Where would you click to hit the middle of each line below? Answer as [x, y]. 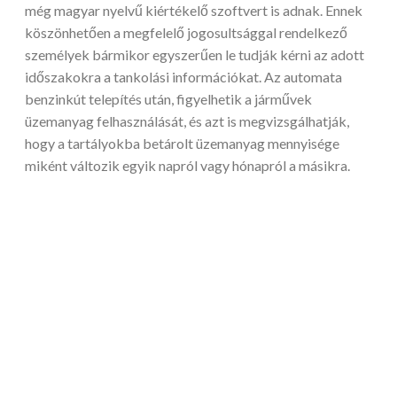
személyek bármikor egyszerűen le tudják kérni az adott [195, 55]
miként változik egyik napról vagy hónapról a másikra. [187, 166]
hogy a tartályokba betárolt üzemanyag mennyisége [182, 144]
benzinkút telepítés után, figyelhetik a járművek [168, 99]
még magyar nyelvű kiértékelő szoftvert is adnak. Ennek [194, 11]
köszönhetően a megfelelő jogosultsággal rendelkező [186, 33]
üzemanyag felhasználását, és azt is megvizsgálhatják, [187, 121]
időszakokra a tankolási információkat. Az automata [183, 77]
